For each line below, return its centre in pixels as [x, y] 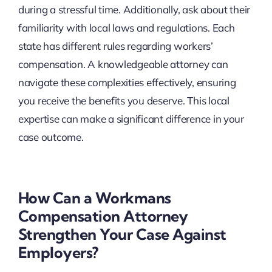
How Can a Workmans [94, 197]
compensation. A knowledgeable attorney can [123, 64]
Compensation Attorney [103, 216]
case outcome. [51, 137]
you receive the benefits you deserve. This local [124, 100]
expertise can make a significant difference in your [131, 118]
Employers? [58, 252]
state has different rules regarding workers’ [115, 46]
